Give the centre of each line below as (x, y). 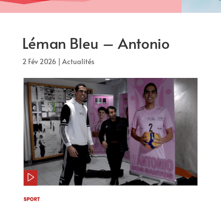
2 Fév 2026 (39, 61)
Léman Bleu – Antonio (96, 43)
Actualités (78, 61)
